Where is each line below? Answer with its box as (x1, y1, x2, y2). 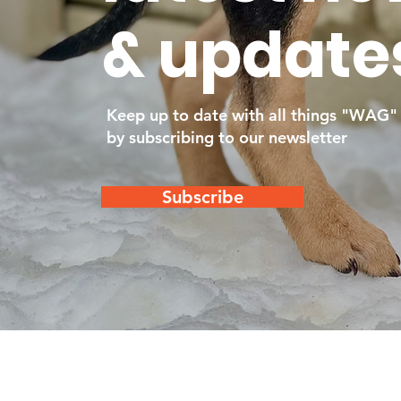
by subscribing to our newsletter (107, 126, 347, 148)
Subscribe (161, 185, 243, 208)
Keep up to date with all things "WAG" (107, 104, 397, 125)
